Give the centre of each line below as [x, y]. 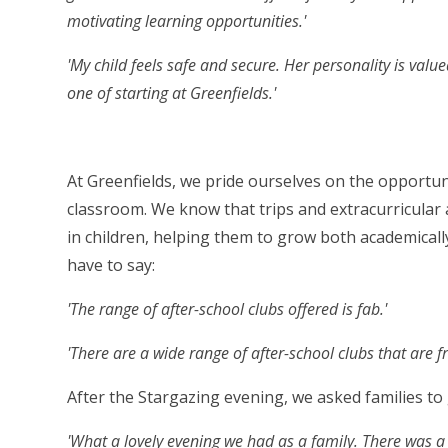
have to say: [111, 265]
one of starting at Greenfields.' [172, 93]
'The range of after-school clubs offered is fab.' [227, 309]
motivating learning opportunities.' [187, 21]
